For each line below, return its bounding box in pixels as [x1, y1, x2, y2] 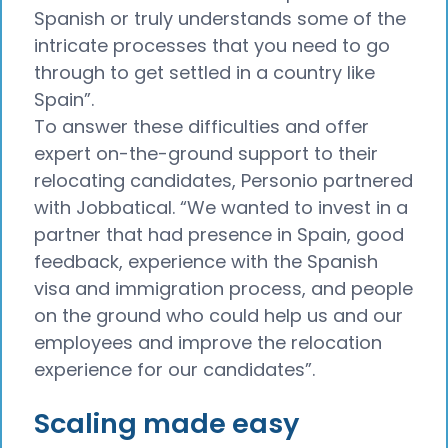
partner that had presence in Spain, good [34, 221, 404, 247]
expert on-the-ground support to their [34, 140, 378, 166]
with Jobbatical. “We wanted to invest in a [34, 194, 408, 220]
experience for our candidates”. [34, 356, 320, 382]
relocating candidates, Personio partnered [34, 167, 413, 193]
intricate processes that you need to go [34, 32, 390, 58]
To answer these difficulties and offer [34, 113, 369, 139]
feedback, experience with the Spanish [34, 248, 378, 274]
